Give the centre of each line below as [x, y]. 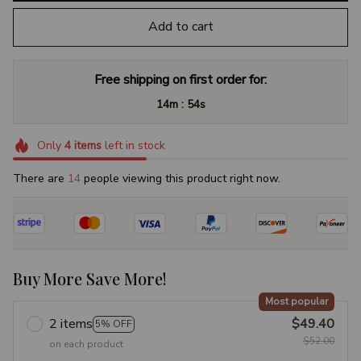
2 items [71, 324]
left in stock [133, 145]
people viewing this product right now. [180, 179]
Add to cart [180, 27]
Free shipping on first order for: [180, 79]
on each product [86, 344]
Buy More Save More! [90, 279]
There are [40, 179]
